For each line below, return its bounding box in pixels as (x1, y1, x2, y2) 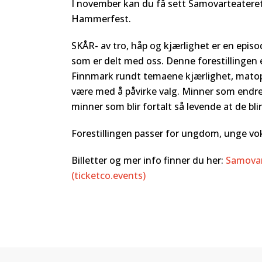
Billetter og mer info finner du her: (71, 154, 226, 167)
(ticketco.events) (71, 169, 146, 182)
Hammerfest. (71, 12, 131, 25)
